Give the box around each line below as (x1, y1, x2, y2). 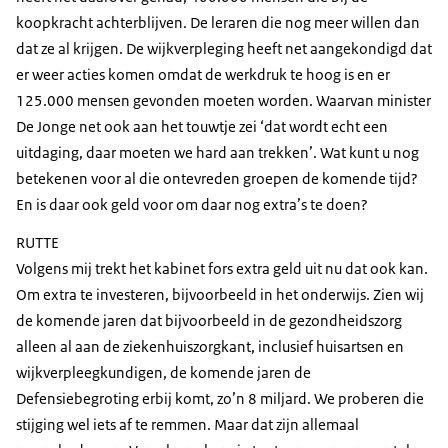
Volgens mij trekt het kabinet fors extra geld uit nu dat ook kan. (16, 259, 428, 279)
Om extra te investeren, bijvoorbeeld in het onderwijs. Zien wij (16, 285, 424, 305)
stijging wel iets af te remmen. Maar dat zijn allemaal (16, 415, 359, 435)
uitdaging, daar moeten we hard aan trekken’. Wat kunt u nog (16, 143, 419, 163)
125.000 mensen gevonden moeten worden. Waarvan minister (16, 91, 431, 111)
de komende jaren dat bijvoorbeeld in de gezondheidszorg (16, 311, 402, 331)
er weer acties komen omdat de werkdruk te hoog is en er (16, 65, 390, 85)
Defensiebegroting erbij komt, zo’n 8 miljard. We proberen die (16, 389, 424, 409)
